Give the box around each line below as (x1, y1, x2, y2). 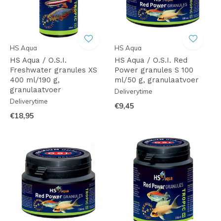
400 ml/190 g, (10, 75, 60, 84)
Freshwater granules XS (10, 65, 97, 74)
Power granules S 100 (114, 65, 193, 74)
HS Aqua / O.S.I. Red (114, 55, 187, 65)
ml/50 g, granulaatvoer (114, 75, 199, 84)
